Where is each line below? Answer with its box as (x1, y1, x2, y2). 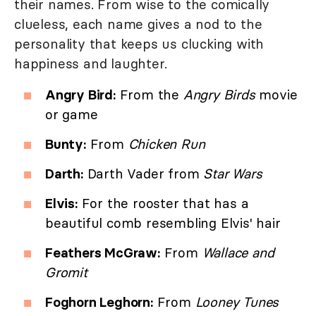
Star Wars (203, 165, 262, 183)
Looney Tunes (195, 293, 279, 311)
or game (45, 106, 98, 123)
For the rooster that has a (77, 195, 249, 212)
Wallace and (202, 244, 274, 262)
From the (115, 86, 183, 104)
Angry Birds (183, 86, 255, 104)
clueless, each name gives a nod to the (14, 16, 262, 33)
